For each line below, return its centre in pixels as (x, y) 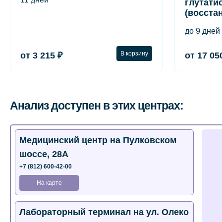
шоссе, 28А (44, 154)
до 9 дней (202, 31)
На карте (49, 183)
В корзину (134, 53)
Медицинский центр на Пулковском (98, 140)
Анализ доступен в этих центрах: (97, 106)
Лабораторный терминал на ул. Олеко (104, 212)
